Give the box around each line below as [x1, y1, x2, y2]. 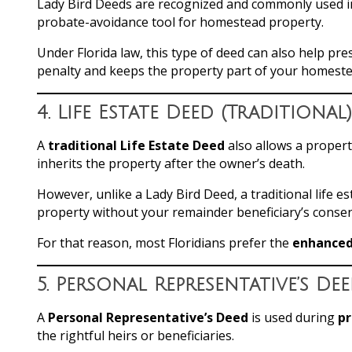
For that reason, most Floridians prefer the [37, 233, 292, 251]
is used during [248, 308, 338, 326]
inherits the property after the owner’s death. [37, 154, 305, 172]
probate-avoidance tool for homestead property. [37, 13, 324, 31]
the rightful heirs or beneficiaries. [37, 326, 234, 344]
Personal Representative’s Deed [48, 308, 248, 326]
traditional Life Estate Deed [48, 136, 225, 154]
